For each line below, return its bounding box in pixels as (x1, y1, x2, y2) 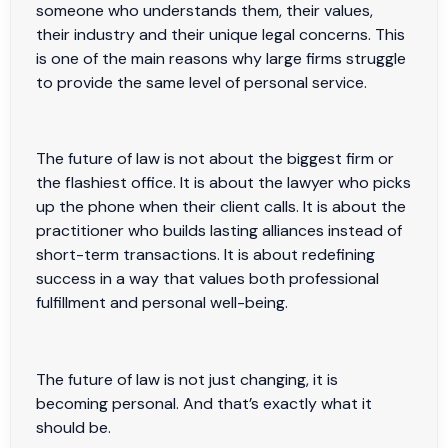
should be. (36, 417, 115, 439)
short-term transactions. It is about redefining (36, 244, 375, 266)
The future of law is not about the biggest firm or (36, 148, 394, 170)
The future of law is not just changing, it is (36, 369, 338, 391)
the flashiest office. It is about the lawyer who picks (36, 172, 411, 194)
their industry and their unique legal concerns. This (36, 23, 405, 45)
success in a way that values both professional (36, 268, 379, 290)
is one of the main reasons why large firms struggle (36, 47, 406, 69)
